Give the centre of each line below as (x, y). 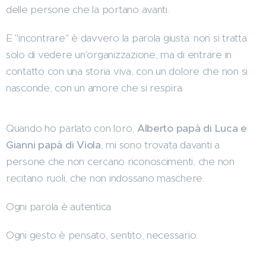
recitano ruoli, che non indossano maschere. (105, 178)
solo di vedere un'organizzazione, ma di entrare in (119, 54)
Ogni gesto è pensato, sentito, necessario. (102, 235)
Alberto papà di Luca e (192, 128)
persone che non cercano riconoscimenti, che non (120, 161)
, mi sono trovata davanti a (160, 145)
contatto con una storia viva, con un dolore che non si (127, 71)
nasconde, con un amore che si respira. (95, 88)
